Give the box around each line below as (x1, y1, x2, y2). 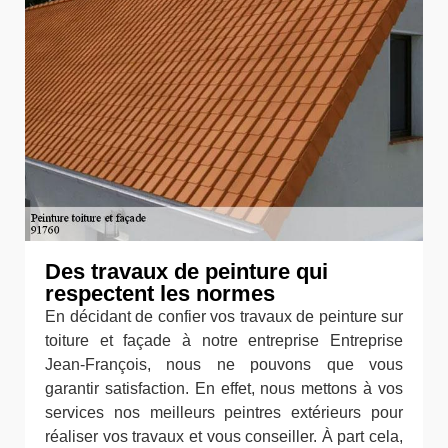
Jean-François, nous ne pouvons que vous (45, 355, 403, 373)
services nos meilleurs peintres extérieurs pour (45, 403, 403, 421)
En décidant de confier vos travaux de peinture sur (45, 307, 403, 325)
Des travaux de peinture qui (45, 258, 328, 284)
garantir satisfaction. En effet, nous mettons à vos (45, 379, 403, 397)
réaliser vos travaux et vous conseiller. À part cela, (45, 427, 403, 445)
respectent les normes (45, 280, 275, 306)
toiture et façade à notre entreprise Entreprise (45, 331, 403, 349)
